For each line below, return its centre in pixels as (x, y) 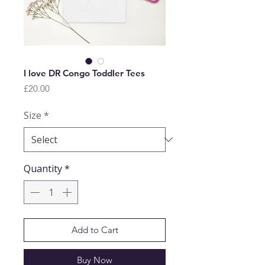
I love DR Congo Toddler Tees (84, 73)
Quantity (43, 168)
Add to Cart (95, 230)
